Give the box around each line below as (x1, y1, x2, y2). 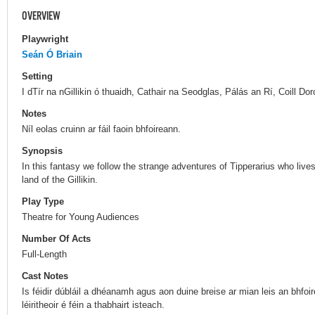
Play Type (22, 196, 64, 207)
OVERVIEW (22, 9, 60, 24)
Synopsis (22, 146, 63, 157)
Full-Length (22, 249, 67, 260)
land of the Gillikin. (22, 174, 98, 185)
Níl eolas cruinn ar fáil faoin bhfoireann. (22, 123, 181, 134)
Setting (22, 70, 53, 82)
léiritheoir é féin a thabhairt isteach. (22, 300, 165, 311)
